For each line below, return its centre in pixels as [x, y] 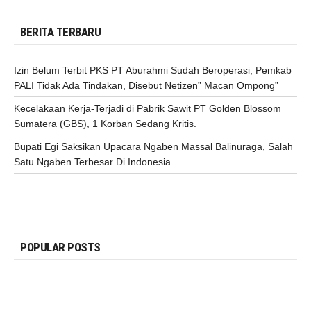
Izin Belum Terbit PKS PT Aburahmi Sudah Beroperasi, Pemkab [153, 70]
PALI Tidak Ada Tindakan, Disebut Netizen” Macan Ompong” [146, 86]
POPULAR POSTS [60, 247]
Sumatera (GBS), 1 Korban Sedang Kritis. [105, 124]
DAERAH [109, 281]
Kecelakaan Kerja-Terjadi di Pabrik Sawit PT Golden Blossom [148, 109]
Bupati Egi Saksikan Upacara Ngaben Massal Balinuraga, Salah [153, 147]
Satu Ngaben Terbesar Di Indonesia [92, 162]
